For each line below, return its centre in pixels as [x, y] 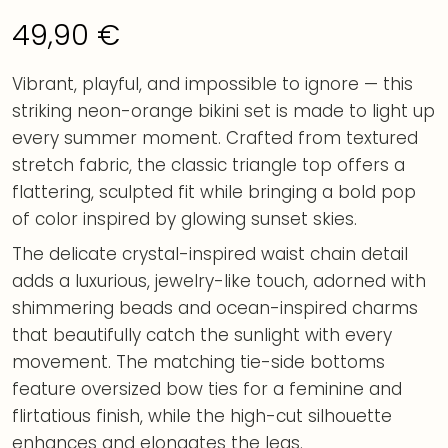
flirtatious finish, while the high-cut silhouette [202, 415]
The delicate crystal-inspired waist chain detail [210, 253]
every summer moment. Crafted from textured [215, 137]
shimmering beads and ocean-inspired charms [215, 307]
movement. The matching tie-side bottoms [198, 361]
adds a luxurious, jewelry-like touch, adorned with [219, 280]
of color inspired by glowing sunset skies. [184, 218]
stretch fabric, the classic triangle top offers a [208, 164]
